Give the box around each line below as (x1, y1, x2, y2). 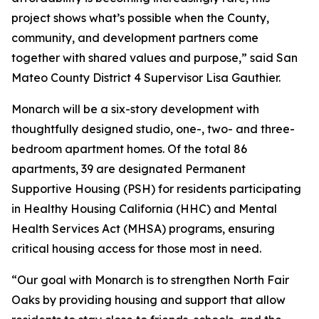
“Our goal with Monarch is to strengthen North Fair (11, 273, 289, 287)
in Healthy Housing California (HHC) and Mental (11, 202, 277, 216)
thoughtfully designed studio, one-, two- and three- (11, 122, 295, 136)
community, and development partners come (11, 31, 258, 45)
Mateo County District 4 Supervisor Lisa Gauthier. (11, 70, 281, 85)
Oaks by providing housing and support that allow (11, 293, 286, 307)
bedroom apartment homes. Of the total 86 (11, 142, 247, 156)
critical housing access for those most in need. (11, 241, 261, 256)
